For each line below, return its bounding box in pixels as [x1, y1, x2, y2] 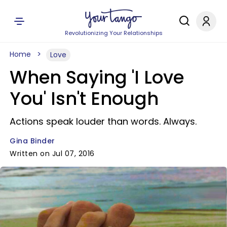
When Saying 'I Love [10, 65, 184, 90]
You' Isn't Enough [10, 86, 159, 111]
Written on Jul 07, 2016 [10, 148, 95, 159]
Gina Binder [10, 136, 55, 146]
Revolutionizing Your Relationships [64, 29, 163, 37]
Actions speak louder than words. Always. [10, 115, 197, 128]
